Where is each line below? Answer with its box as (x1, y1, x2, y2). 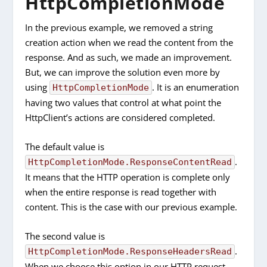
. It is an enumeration (152, 81, 240, 94)
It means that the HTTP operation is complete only (25, 171, 231, 184)
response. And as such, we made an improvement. (25, 51, 232, 64)
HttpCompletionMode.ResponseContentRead (28, 157, 232, 168)
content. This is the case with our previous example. (25, 201, 238, 213)
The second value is (25, 230, 105, 243)
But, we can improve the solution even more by (25, 66, 221, 79)
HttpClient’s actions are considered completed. (25, 111, 216, 124)
